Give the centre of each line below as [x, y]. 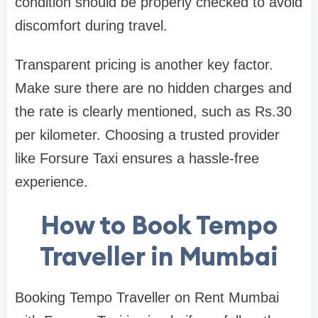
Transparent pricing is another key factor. [144, 64]
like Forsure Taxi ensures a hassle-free [137, 158]
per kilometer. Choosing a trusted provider [147, 135]
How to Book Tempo [159, 225]
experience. [51, 181]
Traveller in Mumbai [159, 256]
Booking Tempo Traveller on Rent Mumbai [149, 297]
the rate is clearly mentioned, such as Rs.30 [153, 111]
